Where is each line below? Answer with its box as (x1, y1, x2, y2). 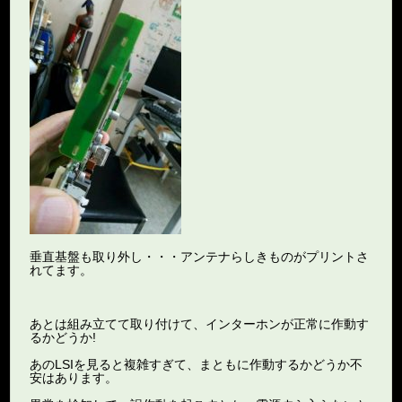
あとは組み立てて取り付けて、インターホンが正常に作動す (30, 316, 370, 331)
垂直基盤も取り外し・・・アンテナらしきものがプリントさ (30, 249, 370, 264)
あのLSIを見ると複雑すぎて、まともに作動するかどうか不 (30, 356, 363, 371)
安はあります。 (30, 370, 118, 385)
